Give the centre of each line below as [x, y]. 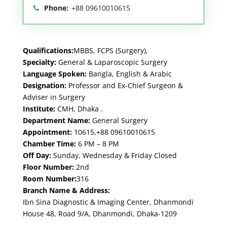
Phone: [56, 8]
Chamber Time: [50, 144]
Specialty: [40, 62]
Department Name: [56, 121]
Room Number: [49, 179]
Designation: [45, 86]
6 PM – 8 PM [98, 144]
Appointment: [48, 132]
